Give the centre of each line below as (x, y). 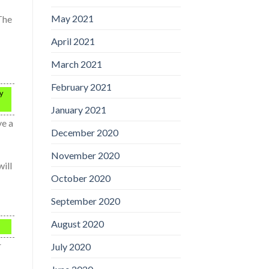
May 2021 (72, 18)
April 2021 (73, 41)
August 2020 (77, 223)
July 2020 (71, 246)
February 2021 (81, 86)
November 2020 (85, 155)
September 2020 (85, 201)
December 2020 (84, 132)
